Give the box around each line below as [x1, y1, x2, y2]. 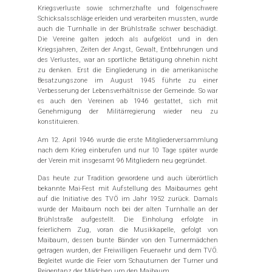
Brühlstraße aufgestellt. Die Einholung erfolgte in [37, 216, 219, 224]
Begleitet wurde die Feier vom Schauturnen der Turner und [37, 257, 219, 265]
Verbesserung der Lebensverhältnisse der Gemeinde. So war [37, 87, 219, 95]
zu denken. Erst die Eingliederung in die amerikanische [37, 66, 219, 75]
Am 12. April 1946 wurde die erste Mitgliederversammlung [37, 135, 219, 144]
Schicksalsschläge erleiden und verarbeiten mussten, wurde [37, 15, 219, 23]
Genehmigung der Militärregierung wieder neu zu [37, 107, 219, 116]
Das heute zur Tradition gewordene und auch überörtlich [37, 174, 219, 183]
